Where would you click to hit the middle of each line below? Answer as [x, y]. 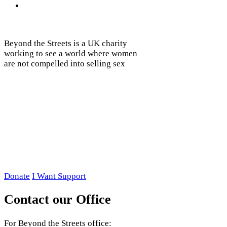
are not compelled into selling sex [65, 64]
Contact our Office [58, 200]
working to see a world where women [71, 54]
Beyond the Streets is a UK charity [66, 44]
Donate [17, 176]
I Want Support [59, 176]
